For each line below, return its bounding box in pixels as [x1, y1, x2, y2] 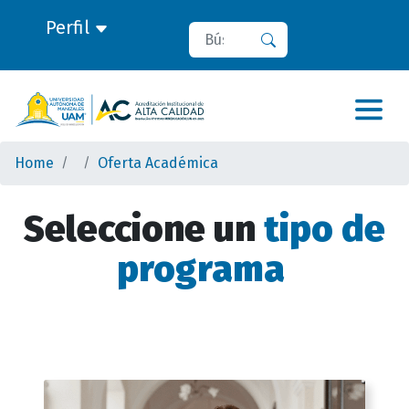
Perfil [45, 16, 94, 38]
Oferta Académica [98, 154, 218, 172]
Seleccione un [24, 207, 264, 251]
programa [116, 247, 293, 291]
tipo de [264, 207, 385, 251]
